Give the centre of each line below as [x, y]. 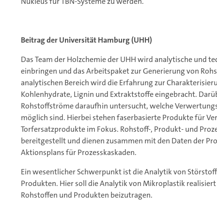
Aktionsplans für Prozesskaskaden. [79, 153]
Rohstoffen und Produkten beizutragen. [87, 195]
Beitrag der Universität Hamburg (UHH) [86, 40]
